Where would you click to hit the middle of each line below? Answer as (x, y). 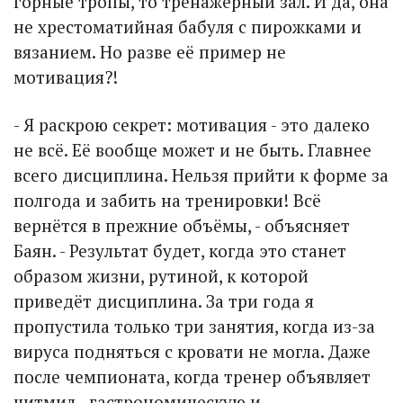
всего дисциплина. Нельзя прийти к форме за (201, 175)
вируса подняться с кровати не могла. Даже (192, 352)
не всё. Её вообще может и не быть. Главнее (193, 150)
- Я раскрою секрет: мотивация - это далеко (192, 125)
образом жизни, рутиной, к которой (161, 276)
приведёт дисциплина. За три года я (164, 301)
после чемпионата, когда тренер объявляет (192, 377)
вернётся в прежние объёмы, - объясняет (182, 226)
